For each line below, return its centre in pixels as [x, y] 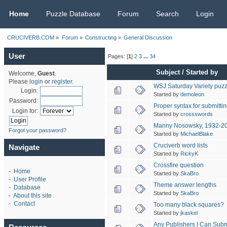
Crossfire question [178, 165]
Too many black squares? [188, 204]
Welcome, [23, 74]
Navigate [24, 147]
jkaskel [189, 213]
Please [19, 82]
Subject [168, 72]
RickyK [189, 153]
